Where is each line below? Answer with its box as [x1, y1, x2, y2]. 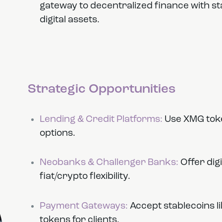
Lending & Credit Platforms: [39, 114, 163, 124]
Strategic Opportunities [27, 83, 175, 97]
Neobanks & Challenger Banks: [39, 158, 178, 168]
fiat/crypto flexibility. [39, 172, 130, 182]
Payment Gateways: [39, 201, 128, 211]
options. [39, 128, 75, 138]
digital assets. [39, 15, 100, 25]
